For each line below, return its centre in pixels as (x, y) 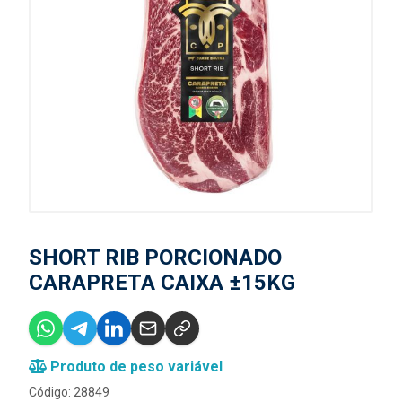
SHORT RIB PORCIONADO (155, 258)
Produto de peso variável (135, 367)
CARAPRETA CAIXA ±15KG (162, 283)
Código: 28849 (69, 392)
